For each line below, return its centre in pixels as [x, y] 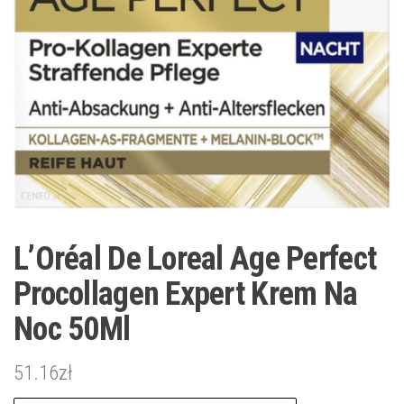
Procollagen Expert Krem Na [186, 294]
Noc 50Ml [72, 329]
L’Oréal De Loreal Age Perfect [195, 258]
